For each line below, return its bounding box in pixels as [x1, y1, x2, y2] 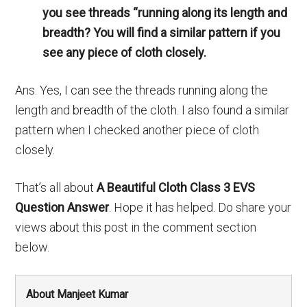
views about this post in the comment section [15, 220, 257, 234]
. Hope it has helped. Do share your [109, 200, 292, 214]
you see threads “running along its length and [42, 5, 288, 20]
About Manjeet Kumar [26, 288, 129, 301]
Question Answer [15, 200, 110, 214]
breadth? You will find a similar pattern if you [42, 25, 281, 40]
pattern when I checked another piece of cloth [15, 123, 260, 137]
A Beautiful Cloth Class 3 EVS [97, 180, 256, 195]
